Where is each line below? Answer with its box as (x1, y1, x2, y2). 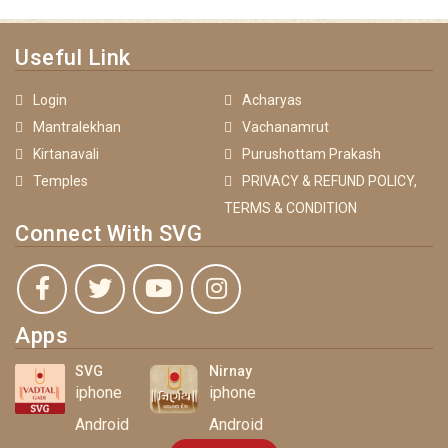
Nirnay (209, 363, 252, 379)
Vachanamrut (242, 119, 329, 135)
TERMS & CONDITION (224, 200, 357, 216)
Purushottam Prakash (242, 146, 381, 162)
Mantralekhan (33, 119, 121, 135)
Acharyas (242, 92, 302, 108)
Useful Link (15, 45, 131, 70)
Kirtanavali (33, 146, 99, 162)
